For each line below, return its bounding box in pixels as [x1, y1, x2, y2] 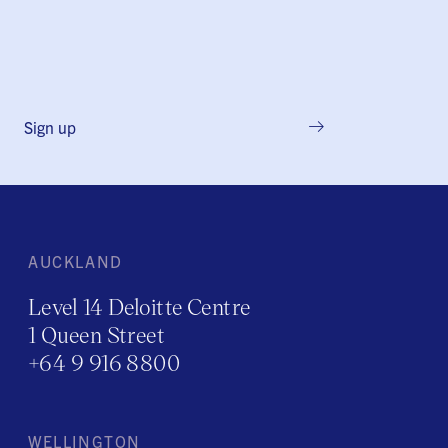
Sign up [24, 117, 76, 137]
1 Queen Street [28, 320, 166, 349]
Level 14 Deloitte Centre [28, 292, 251, 321]
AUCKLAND [28, 251, 123, 271]
